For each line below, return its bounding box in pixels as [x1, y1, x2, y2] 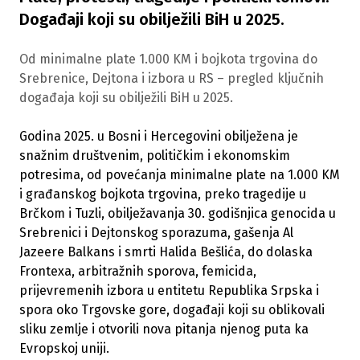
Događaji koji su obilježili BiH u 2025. [19, 10, 284, 30]
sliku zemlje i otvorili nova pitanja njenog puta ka [19, 321, 309, 337]
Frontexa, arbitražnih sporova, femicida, [19, 264, 256, 280]
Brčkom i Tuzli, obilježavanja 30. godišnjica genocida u [19, 206, 336, 222]
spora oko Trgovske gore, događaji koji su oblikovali [19, 302, 325, 318]
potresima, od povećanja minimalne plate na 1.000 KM [19, 167, 340, 183]
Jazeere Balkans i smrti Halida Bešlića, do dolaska [19, 244, 313, 260]
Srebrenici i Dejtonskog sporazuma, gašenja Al [19, 225, 293, 241]
